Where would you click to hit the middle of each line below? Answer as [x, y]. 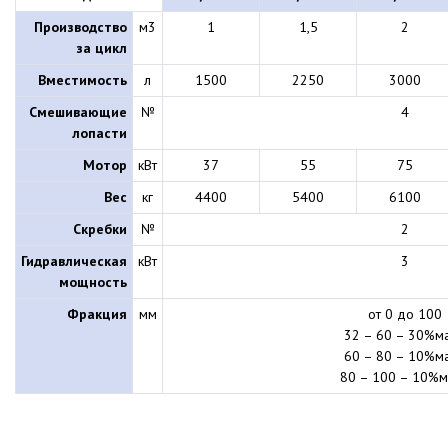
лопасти [99, 132]
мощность [93, 281]
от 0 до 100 [405, 313]
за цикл [101, 47]
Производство [80, 26]
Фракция [97, 313]
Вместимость [82, 79]
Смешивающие [78, 111]
